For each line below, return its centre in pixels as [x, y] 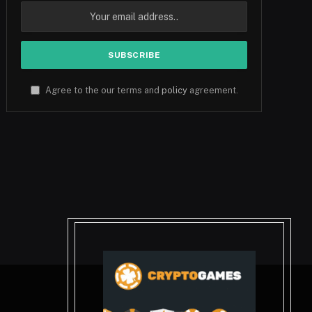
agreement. [212, 90]
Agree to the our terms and [102, 90]
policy [174, 90]
